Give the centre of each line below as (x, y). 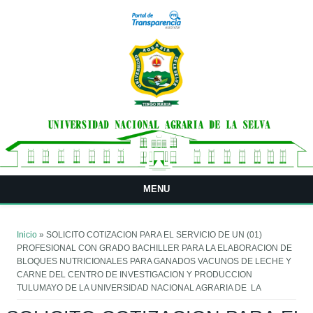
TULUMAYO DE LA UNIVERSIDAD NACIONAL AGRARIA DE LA (139, 288)
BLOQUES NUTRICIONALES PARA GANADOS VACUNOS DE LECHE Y (154, 262)
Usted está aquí (61, 225)
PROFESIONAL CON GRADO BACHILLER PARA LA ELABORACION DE (155, 248)
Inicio (27, 235)
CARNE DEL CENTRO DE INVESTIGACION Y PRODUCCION (135, 275)
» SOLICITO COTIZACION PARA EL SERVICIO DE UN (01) (150, 235)
